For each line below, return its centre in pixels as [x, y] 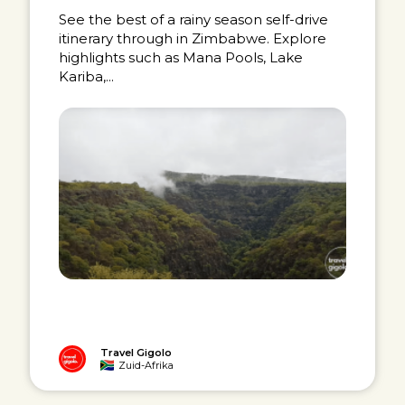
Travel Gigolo [137, 352]
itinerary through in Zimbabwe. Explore [193, 38]
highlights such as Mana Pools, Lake [181, 57]
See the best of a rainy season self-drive [194, 19]
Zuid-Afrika [146, 365]
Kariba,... [87, 76]
